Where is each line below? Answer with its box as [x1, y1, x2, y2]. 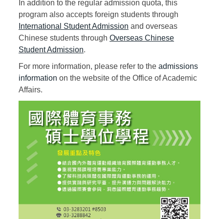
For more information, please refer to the [19, 62, 158, 71]
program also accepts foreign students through [19, 10, 178, 19]
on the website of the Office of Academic [57, 74, 197, 83]
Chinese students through [19, 34, 109, 43]
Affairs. [19, 86, 43, 94]
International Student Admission [19, 22, 129, 31]
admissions [158, 62, 198, 71]
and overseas [129, 22, 177, 31]
